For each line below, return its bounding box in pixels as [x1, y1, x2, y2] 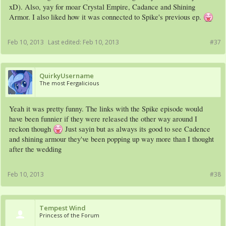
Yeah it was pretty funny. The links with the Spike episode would [9, 104, 203, 114]
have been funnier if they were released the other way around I [9, 114, 197, 124]
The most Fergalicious [39, 79, 99, 87]
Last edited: [48, 38, 83, 47]
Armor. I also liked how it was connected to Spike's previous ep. [9, 12, 203, 22]
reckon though [9, 124, 53, 134]
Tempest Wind [39, 203, 86, 213]
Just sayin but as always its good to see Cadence [63, 124, 210, 134]
